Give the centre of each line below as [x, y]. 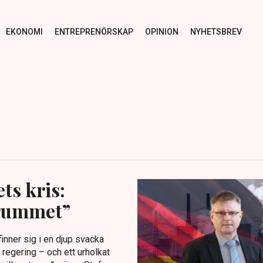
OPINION [161, 31]
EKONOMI [24, 31]
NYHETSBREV [216, 31]
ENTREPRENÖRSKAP [94, 31]
